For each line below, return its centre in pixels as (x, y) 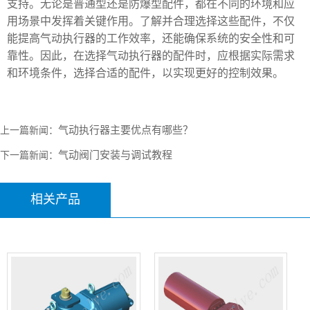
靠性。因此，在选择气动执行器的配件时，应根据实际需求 (151, 57)
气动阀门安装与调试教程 (115, 156)
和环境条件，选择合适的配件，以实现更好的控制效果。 (145, 74)
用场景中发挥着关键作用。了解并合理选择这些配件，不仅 (151, 22)
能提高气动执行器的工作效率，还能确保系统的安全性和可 (151, 39)
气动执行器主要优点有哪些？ (126, 131)
